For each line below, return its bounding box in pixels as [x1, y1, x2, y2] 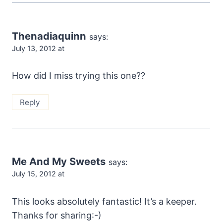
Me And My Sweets [12, 155, 106, 168]
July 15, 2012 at [12, 169, 64, 178]
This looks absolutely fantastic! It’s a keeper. [12, 196, 197, 207]
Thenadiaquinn [12, 29, 86, 42]
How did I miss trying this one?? [12, 70, 145, 81]
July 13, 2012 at [12, 44, 64, 53]
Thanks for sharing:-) [12, 210, 102, 221]
